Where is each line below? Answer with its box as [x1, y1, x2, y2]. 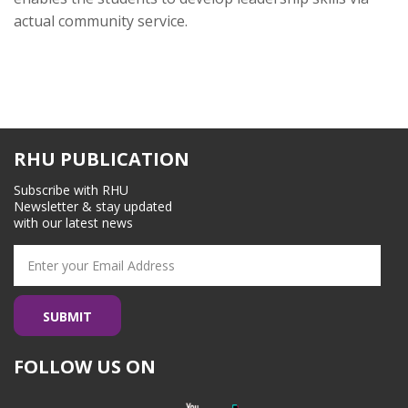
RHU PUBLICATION [14, 146, 189, 171]
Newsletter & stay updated [14, 197, 172, 215]
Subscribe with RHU [14, 180, 128, 199]
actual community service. [14, 10, 188, 31]
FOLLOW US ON [14, 353, 156, 379]
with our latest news [14, 213, 133, 231]
